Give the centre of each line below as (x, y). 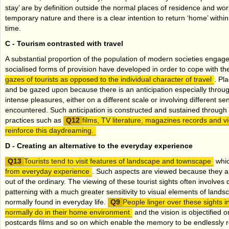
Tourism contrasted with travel (70, 43)
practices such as (34, 120)
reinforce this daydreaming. (49, 130)
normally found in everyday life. (56, 202)
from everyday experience (47, 171)
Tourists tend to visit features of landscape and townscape (118, 161)
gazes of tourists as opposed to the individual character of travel (108, 79)
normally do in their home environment (67, 212)
